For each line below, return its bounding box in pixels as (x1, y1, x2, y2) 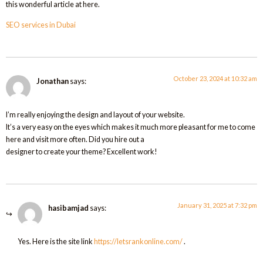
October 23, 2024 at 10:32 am (173, 75, 257, 83)
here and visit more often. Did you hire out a (6, 134, 144, 144)
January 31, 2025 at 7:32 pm (177, 201, 257, 210)
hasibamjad (48, 204, 89, 213)
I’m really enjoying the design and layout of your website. (6, 110, 185, 119)
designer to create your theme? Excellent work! (6, 147, 157, 156)
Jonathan (36, 77, 69, 86)
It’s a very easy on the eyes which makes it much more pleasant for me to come (6, 122, 255, 131)
